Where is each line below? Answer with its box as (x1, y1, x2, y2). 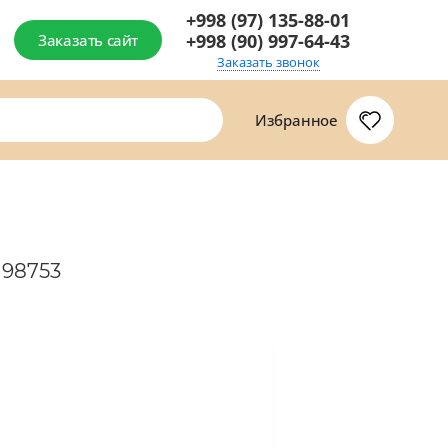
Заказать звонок (216, 52, 320, 71)
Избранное (254, 110, 338, 130)
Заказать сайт (38, 30, 138, 50)
